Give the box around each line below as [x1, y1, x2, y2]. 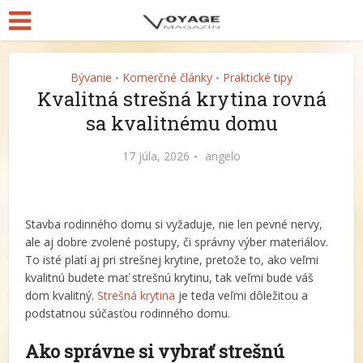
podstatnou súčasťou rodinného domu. [25, 305, 231, 321]
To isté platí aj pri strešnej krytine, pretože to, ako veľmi [25, 252, 319, 267]
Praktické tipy [223, 70, 293, 85]
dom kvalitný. [25, 288, 98, 303]
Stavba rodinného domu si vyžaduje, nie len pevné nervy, [25, 216, 323, 232]
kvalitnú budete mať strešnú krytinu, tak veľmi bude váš [25, 270, 314, 285]
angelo [205, 148, 241, 164]
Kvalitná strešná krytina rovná [36, 86, 327, 112]
